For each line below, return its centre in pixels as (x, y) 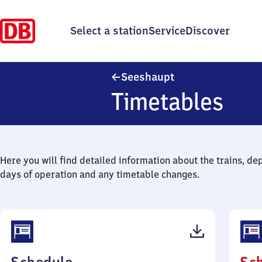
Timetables (168, 101)
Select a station (109, 31)
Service (167, 31)
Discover (208, 31)
